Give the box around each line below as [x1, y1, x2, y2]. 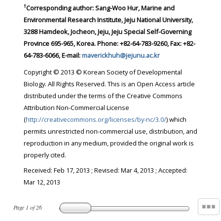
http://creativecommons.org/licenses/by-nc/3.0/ [26, 115, 166, 124]
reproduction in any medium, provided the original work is [24, 139, 194, 148]
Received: [24, 165, 54, 175]
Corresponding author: [26, 3, 94, 13]
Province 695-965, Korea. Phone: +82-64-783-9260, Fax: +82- [24, 39, 195, 48]
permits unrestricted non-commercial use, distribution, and [24, 127, 197, 136]
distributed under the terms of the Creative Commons [24, 91, 183, 101]
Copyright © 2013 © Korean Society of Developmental [24, 68, 182, 77]
